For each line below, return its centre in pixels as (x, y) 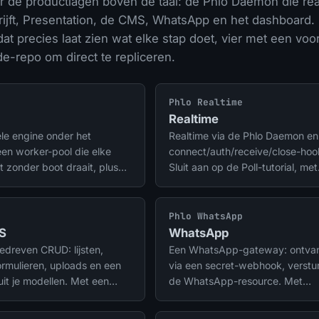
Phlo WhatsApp (206, 216)
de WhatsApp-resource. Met (236, 281)
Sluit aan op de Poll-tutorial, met (243, 167)
